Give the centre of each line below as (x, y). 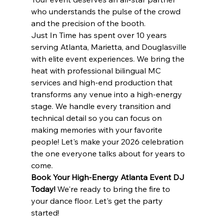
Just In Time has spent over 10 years (100, 35)
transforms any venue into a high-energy (107, 94)
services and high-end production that (103, 83)
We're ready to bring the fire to (113, 189)
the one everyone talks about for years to (109, 154)
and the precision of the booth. (88, 23)
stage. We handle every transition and (102, 106)
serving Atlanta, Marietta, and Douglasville (110, 47)
